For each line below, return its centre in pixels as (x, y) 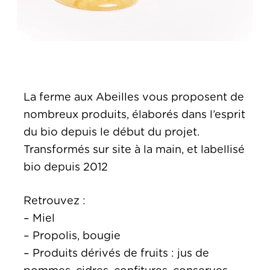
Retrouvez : (56, 201)
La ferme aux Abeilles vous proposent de (134, 97)
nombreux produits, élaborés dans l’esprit (134, 115)
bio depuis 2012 (66, 167)
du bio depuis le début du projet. (111, 132)
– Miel (39, 218)
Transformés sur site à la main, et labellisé (134, 150)
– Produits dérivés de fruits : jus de (116, 253)
